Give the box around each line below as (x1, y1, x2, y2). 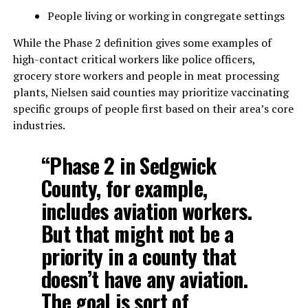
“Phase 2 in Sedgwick (41, 150, 217, 181)
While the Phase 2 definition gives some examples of (12, 35, 272, 51)
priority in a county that (41, 241, 236, 272)
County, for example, (41, 173, 208, 204)
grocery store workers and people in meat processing (12, 68, 279, 84)
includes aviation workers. (41, 195, 252, 227)
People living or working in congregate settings (47, 8, 285, 24)
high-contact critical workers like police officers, (12, 52, 255, 67)
